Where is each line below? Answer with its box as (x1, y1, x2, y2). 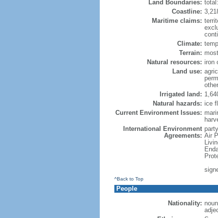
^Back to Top (114, 176, 144, 182)
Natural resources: (146, 58, 202, 66)
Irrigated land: (159, 91, 202, 98)
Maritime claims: (151, 17, 202, 24)
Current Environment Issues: (115, 109, 202, 116)
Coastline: (171, 8, 202, 15)
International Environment (123, 125, 202, 132)
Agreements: (163, 132, 202, 139)
